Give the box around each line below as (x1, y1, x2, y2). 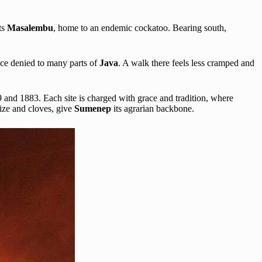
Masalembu (7, 22, 53, 33)
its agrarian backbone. (113, 103, 194, 113)
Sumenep (74, 103, 113, 113)
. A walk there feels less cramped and (118, 57, 254, 68)
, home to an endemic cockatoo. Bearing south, (53, 22, 226, 33)
